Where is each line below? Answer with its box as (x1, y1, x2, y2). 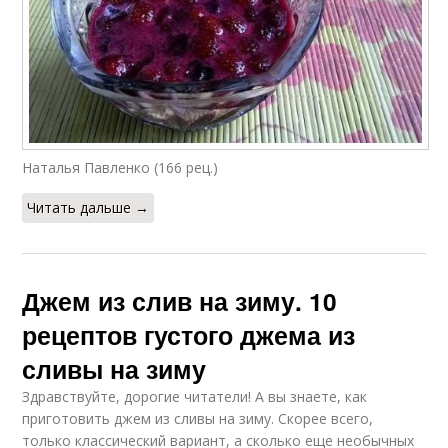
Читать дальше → (27, 198, 150, 218)
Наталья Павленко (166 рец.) (22, 158, 219, 178)
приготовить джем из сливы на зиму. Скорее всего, (22, 409, 374, 429)
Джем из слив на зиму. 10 (22, 283, 338, 320)
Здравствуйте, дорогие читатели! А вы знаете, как (22, 387, 368, 407)
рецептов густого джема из (22, 317, 356, 354)
